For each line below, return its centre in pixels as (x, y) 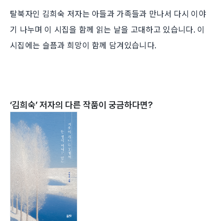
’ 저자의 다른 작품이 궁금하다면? (94, 105)
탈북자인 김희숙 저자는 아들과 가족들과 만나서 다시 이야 (108, 14)
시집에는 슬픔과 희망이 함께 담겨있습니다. (83, 45)
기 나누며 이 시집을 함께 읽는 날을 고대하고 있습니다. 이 (108, 29)
